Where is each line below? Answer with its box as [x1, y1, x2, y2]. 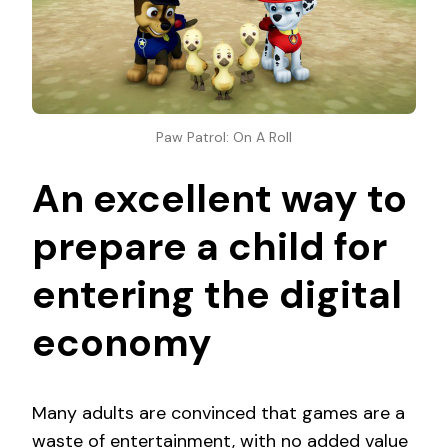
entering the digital [32, 268, 402, 320]
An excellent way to [32, 172, 407, 224]
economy [32, 316, 212, 368]
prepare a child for [32, 220, 387, 272]
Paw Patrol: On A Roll [156, 127, 292, 146]
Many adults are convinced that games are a [32, 401, 405, 425]
